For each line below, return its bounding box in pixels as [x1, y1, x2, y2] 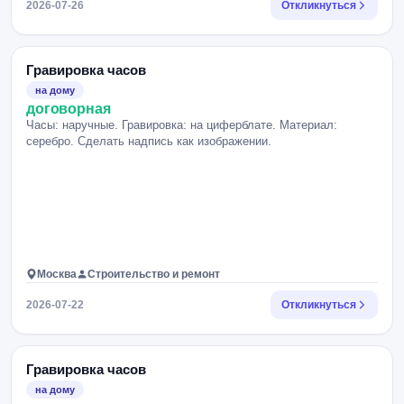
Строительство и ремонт [87, 268, 220, 280]
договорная [26, 101, 111, 116]
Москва [37, 268, 77, 280]
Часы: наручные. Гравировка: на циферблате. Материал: [26, 118, 337, 132]
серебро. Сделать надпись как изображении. [26, 134, 271, 148]
